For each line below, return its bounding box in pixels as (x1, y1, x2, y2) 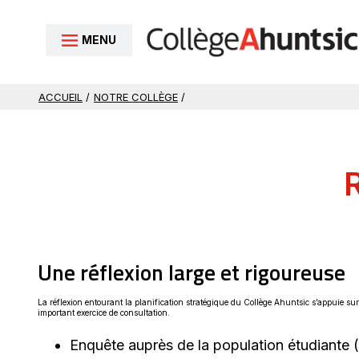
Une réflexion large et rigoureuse (38, 256, 345, 289)
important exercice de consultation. (38, 308, 170, 318)
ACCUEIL (38, 91, 83, 103)
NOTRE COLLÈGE (94, 91, 178, 103)
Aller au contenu (16, 20, 100, 32)
